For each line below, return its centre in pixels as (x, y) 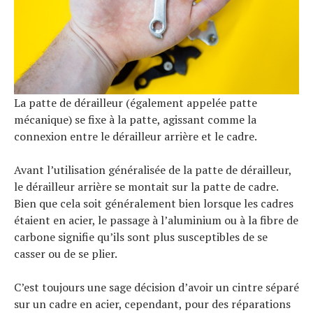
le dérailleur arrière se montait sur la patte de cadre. (146, 186)
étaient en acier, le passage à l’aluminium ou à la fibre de (156, 220)
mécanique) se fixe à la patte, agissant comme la (135, 119)
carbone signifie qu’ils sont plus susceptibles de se (141, 236)
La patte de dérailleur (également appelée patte (136, 102)
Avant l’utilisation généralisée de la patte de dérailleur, (153, 169)
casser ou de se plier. (66, 253)
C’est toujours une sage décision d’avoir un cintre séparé (156, 287)
